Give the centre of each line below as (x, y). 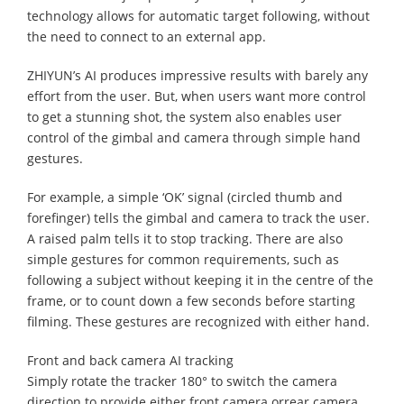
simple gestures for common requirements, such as (183, 259)
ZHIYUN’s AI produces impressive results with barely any (197, 75)
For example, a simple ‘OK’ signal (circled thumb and (185, 197)
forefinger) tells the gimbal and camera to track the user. (198, 217)
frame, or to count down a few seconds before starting (191, 300)
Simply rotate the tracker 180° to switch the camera (182, 381)
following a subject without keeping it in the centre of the (200, 280)
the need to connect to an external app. (147, 36)
